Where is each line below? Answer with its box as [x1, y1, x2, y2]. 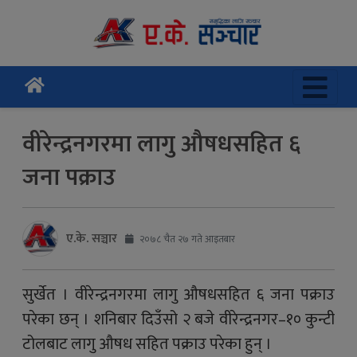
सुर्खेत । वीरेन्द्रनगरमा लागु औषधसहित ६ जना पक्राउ [22, 281, 335, 308]
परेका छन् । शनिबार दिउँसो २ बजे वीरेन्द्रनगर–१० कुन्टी [22, 306, 335, 333]
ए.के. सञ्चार [66, 227, 117, 249]
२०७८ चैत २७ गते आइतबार [137, 230, 235, 247]
